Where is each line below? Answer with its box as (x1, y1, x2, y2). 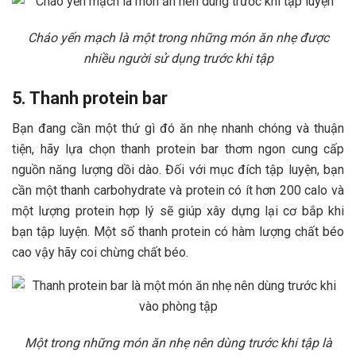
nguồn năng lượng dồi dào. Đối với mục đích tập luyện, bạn (12, 162, 344, 178)
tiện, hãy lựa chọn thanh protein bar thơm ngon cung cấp (12, 141, 344, 157)
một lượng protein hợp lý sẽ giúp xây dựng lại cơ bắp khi (12, 203, 344, 219)
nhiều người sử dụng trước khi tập (83, 50, 273, 66)
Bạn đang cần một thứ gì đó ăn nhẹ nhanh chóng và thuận (12, 121, 344, 137)
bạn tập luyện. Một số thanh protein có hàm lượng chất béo (12, 224, 344, 240)
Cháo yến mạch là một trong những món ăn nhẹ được (27, 29, 329, 45)
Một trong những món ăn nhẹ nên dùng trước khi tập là (24, 335, 332, 351)
